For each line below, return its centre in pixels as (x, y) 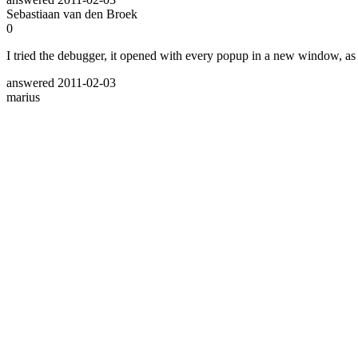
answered (32, 82)
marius (23, 97)
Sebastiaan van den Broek (72, 14)
